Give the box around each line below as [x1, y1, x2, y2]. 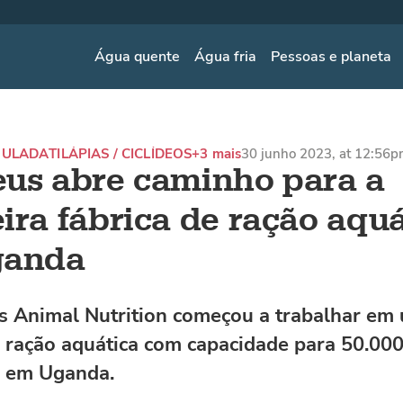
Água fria [194, 46, 257, 67]
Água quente [94, 46, 181, 67]
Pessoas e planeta [271, 46, 392, 67]
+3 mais [192, 145, 242, 163]
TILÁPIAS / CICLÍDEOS [49, 145, 193, 163]
